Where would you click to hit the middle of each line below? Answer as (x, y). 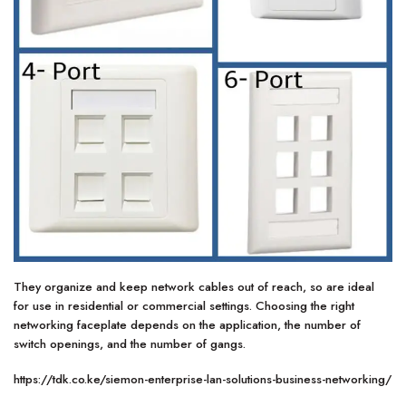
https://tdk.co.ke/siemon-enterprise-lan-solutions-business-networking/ (203, 379)
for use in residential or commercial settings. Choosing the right (184, 306)
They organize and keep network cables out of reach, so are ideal (194, 287)
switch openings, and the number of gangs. (130, 344)
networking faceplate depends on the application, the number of (187, 325)
